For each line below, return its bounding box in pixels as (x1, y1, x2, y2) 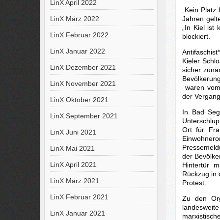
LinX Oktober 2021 (50, 96, 109, 104)
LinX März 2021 (50, 177, 99, 185)
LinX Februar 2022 (50, 31, 109, 39)
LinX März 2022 (50, 15, 99, 23)
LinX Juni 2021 (50, 128, 96, 136)
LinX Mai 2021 (50, 144, 95, 152)
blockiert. (182, 32, 210, 40)
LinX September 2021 (50, 112, 118, 120)
